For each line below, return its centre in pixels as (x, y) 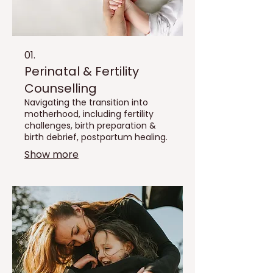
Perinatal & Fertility (82, 71)
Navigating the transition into (86, 102)
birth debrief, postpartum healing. (96, 137)
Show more (51, 154)
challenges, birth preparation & (90, 125)
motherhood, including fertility (89, 114)
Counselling (61, 88)
